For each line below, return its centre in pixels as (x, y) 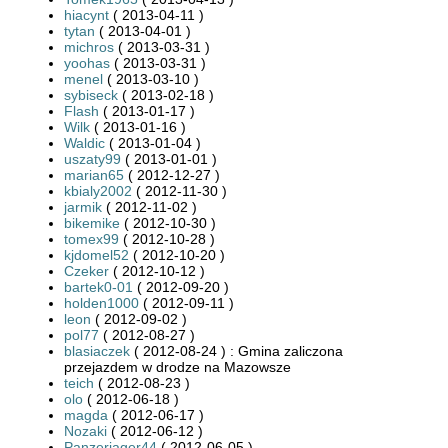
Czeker (86, 270)
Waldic (84, 142)
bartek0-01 (98, 286)
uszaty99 (92, 158)
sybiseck (91, 94)
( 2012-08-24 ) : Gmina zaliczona (236, 350)
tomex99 (91, 238)
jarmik (83, 206)
